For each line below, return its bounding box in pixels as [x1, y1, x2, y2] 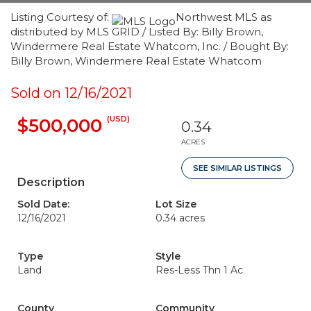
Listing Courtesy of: [10, 10, 112, 24]
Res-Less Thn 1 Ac [155, 264, 243, 276]
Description [17, 176, 85, 189]
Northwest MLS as [176, 10, 271, 24]
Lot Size [155, 198, 196, 210]
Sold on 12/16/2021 [10, 85, 132, 101]
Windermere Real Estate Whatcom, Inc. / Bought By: [10, 40, 289, 53]
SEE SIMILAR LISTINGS [193, 163, 282, 173]
